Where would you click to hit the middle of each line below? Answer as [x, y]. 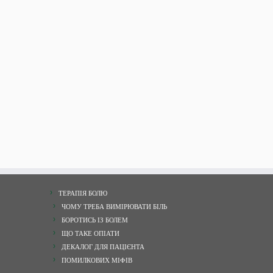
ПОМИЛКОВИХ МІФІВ [97, 260]
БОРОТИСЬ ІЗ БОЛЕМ [95, 220]
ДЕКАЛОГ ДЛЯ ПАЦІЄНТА [103, 247]
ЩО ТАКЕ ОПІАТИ [90, 233]
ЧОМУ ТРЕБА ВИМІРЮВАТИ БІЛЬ [114, 207]
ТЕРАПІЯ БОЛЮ [83, 193]
